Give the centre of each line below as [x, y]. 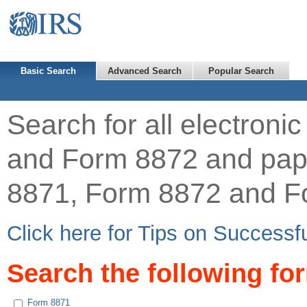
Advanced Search [145, 71]
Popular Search [241, 71]
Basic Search [48, 71]
